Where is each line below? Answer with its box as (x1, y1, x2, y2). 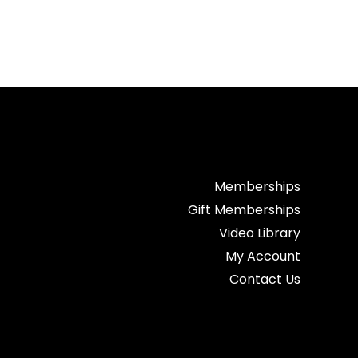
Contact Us (229, 270, 300, 288)
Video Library (218, 224, 300, 242)
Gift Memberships (187, 201, 300, 219)
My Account (225, 247, 300, 265)
